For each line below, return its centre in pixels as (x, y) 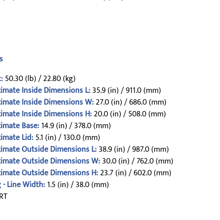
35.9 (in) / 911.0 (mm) (125, 91)
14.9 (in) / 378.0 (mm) (75, 126)
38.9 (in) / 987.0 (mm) (133, 150)
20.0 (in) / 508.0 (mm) (129, 114)
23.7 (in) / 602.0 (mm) (135, 173)
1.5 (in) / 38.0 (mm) (77, 185)
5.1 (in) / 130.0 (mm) (67, 138)
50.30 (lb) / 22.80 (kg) (39, 79)
